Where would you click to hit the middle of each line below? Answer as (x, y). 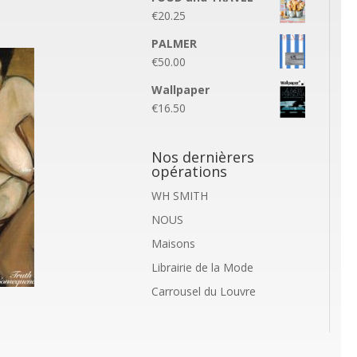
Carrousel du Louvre (203, 291)
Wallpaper (180, 90)
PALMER (174, 44)
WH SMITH (179, 195)
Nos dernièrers (202, 157)
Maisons (173, 243)
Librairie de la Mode (202, 267)
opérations (189, 171)
